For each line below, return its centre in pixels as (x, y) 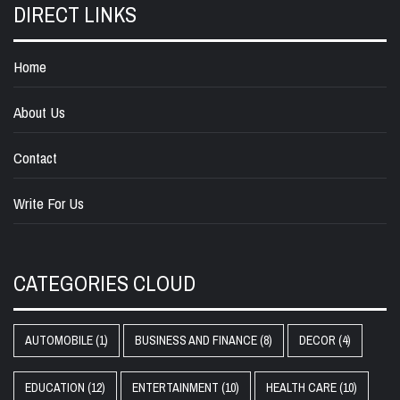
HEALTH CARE (301, 388)
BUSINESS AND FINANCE (196, 341)
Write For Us (49, 204)
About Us (39, 112)
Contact (35, 158)
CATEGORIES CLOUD (104, 283)
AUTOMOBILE (59, 341)
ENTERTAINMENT (175, 388)
